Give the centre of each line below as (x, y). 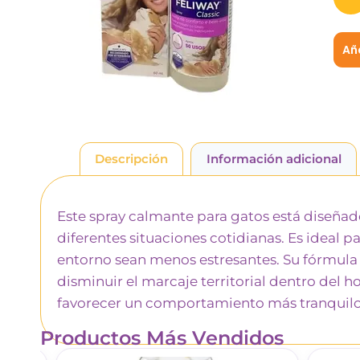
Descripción (131, 159)
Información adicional (274, 159)
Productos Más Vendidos (162, 337)
